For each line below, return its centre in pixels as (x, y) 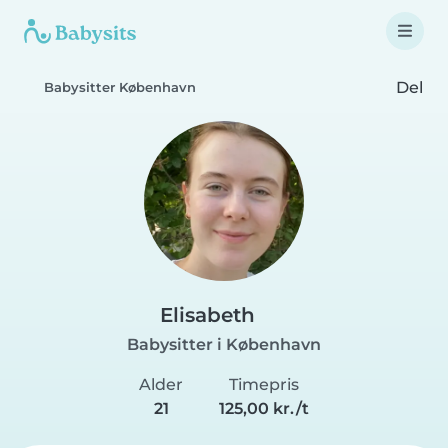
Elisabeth (207, 315)
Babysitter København (120, 87)
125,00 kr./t (264, 408)
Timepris (264, 384)
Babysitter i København (224, 344)
